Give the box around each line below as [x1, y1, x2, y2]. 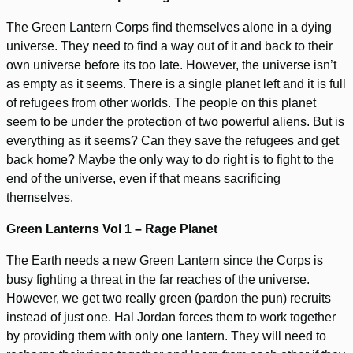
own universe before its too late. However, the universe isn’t [6, 58, 336, 72]
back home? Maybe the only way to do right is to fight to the [6, 153, 334, 167]
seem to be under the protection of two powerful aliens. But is [6, 115, 344, 129]
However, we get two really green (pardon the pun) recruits [6, 292, 331, 306]
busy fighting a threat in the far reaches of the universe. [6, 273, 310, 287]
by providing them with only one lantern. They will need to [6, 329, 326, 344]
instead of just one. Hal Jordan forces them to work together [6, 310, 336, 325]
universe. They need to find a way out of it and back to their [6, 39, 333, 54]
